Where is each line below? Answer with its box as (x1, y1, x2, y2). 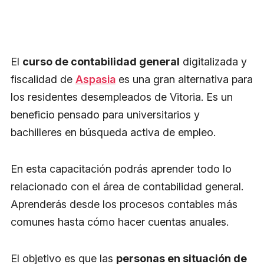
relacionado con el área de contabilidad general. (11, 180, 243, 193)
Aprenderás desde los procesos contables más (11, 198, 237, 210)
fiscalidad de (11, 73, 75, 85)
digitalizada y (180, 55, 247, 68)
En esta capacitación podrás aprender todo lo (11, 163, 232, 175)
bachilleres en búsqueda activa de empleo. (11, 126, 216, 138)
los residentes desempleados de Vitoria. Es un (11, 91, 233, 103)
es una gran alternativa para (115, 73, 253, 85)
